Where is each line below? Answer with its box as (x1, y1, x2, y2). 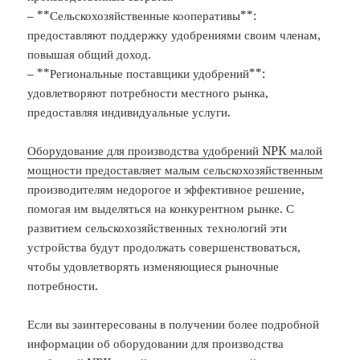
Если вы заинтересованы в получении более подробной (27, 316, 320, 333)
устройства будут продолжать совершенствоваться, (27, 239, 301, 256)
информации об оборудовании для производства (27, 335, 284, 352)
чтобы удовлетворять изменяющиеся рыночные (27, 258, 280, 275)
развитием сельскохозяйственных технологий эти (27, 219, 288, 236)
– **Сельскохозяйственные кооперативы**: (27, 7, 257, 24)
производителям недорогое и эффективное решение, (27, 181, 305, 198)
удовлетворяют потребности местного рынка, (27, 84, 269, 101)
